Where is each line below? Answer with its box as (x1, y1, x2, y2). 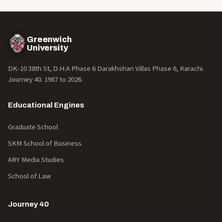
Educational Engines (8, 101, 84, 109)
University (27, 44, 68, 52)
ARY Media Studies (8, 155, 64, 165)
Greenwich (27, 35, 72, 44)
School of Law (8, 171, 51, 181)
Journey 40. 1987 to (8, 74, 67, 85)
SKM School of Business (8, 138, 82, 149)
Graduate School (8, 122, 58, 132)
